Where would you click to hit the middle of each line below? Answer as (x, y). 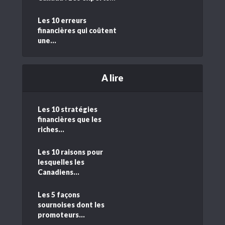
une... (47, 40)
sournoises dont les (71, 204)
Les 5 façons (59, 194)
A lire (113, 78)
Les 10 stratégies (68, 109)
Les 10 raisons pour (70, 152)
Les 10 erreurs (62, 20)
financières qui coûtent (77, 30)
